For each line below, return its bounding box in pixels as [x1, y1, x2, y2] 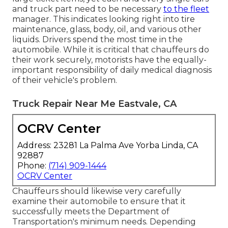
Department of [108, 207, 169, 217]
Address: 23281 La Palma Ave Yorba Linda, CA [17, 140, 198, 151]
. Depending [146, 217, 196, 227]
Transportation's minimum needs [12, 217, 146, 227]
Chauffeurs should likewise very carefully [12, 186, 181, 196]
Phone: [17, 161, 48, 171]
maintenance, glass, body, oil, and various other [12, 24, 202, 35]
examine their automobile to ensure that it [12, 196, 186, 207]
